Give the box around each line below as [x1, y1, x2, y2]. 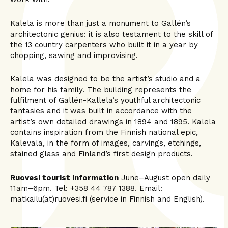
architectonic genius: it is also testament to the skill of [10, 29, 213, 39]
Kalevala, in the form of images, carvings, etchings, [10, 138, 201, 148]
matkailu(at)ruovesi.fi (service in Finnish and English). [10, 194, 205, 204]
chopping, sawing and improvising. [10, 50, 138, 60]
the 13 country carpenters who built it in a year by [10, 40, 198, 49]
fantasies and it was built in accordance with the [10, 106, 192, 116]
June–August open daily [119, 173, 210, 182]
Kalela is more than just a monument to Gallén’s [10, 18, 191, 28]
